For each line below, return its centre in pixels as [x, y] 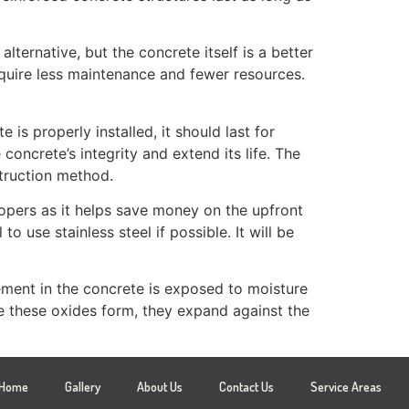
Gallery [82, 386]
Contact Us [246, 386]
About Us [159, 386]
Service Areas [346, 386]
